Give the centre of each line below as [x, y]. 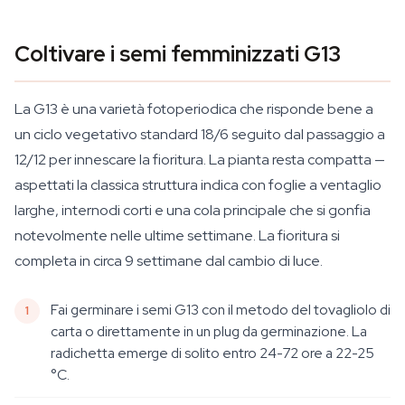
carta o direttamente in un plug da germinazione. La [209, 331]
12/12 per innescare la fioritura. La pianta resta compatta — [200, 160]
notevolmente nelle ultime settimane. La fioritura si [177, 235]
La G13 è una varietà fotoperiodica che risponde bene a [194, 109]
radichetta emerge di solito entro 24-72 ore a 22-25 [212, 353]
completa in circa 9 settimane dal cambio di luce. [169, 261]
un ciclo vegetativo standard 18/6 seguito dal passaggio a [200, 134]
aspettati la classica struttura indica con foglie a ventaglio [198, 185]
